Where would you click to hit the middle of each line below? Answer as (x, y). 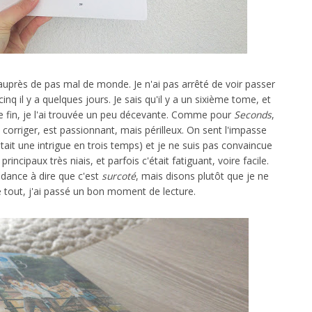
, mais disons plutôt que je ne (202, 176)
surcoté (119, 176)
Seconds (252, 115)
